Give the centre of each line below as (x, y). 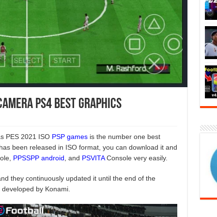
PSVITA (93, 158)
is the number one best (124, 136)
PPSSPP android (39, 158)
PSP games (70, 136)
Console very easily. (136, 158)
